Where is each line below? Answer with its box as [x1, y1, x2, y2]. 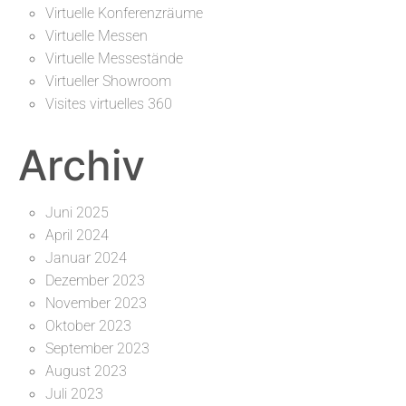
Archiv [18, 139, 145, 190]
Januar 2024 [45, 248, 127, 266]
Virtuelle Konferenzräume [45, 4, 203, 22]
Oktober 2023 [45, 316, 131, 334]
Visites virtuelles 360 [45, 94, 172, 112]
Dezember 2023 [45, 271, 145, 289]
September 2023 [45, 339, 150, 357]
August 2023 [45, 362, 127, 380]
